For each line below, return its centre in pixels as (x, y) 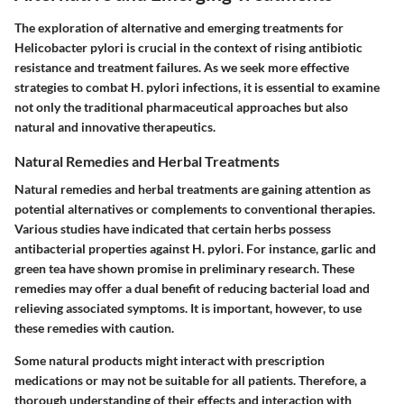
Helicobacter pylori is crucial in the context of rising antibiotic (188, 47)
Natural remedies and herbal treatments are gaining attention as (193, 189)
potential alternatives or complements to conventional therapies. (195, 209)
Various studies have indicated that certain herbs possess (173, 229)
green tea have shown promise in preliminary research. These (184, 269)
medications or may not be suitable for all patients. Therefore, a (190, 381)
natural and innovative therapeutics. (115, 126)
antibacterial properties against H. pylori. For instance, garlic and (195, 249)
